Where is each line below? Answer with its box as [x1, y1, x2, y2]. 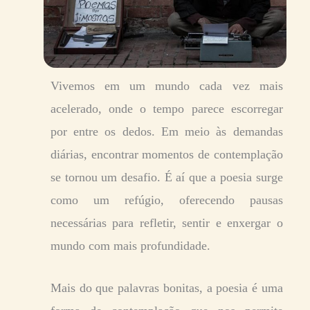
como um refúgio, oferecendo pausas [51, 192, 283, 207]
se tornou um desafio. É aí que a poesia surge [51, 170, 283, 184]
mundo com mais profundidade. [51, 238, 210, 253]
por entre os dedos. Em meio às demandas [51, 124, 283, 138]
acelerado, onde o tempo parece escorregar [51, 101, 283, 116]
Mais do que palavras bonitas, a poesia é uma [51, 280, 283, 295]
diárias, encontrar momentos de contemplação [51, 147, 283, 161]
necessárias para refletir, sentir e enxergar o [51, 215, 283, 230]
